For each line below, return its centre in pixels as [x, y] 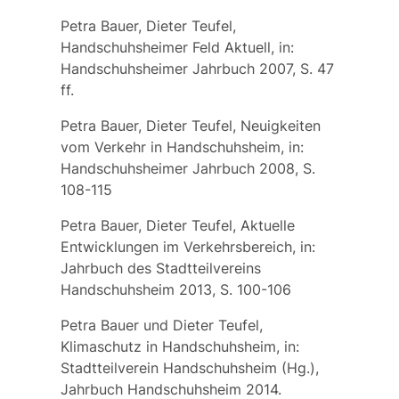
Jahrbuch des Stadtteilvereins [160, 268]
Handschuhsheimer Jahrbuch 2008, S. [187, 168]
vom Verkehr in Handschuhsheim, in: [182, 147]
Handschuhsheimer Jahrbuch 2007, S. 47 [197, 68]
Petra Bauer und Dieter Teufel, [161, 325]
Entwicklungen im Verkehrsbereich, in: [187, 246]
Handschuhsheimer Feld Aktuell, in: [177, 47]
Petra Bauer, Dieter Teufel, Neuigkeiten [190, 125]
